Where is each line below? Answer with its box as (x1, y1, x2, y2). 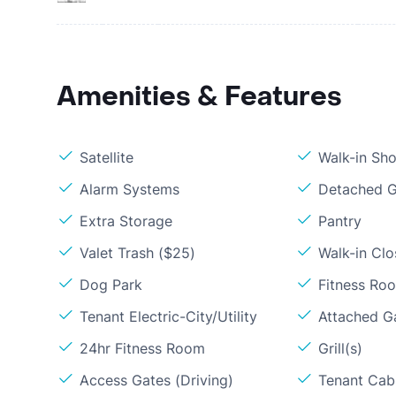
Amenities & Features (57, 80, 342, 114)
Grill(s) (318, 339, 363, 357)
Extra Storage (80, 212, 172, 230)
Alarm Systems (80, 180, 179, 198)
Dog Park (80, 276, 142, 293)
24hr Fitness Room (80, 339, 205, 357)
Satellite (80, 148, 133, 166)
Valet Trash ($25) (80, 244, 195, 262)
